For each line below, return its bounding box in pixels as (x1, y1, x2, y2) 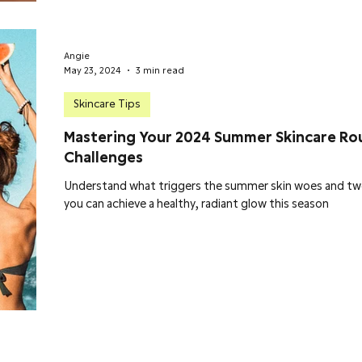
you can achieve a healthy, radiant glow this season (64, 195, 329, 213)
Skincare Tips (74, 95, 141, 112)
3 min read (136, 63, 184, 78)
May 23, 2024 (64, 63, 121, 78)
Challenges (64, 147, 143, 168)
